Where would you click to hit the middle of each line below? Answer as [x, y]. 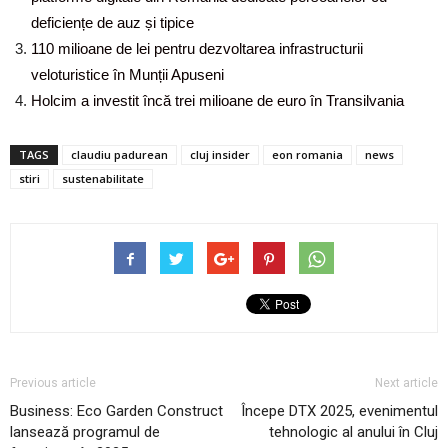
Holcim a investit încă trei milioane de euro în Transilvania [217, 100]
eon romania [307, 154]
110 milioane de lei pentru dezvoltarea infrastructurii [197, 48]
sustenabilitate [103, 178]
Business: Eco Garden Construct [116, 411]
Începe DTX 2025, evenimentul [339, 411]
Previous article [53, 383]
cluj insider [220, 154]
